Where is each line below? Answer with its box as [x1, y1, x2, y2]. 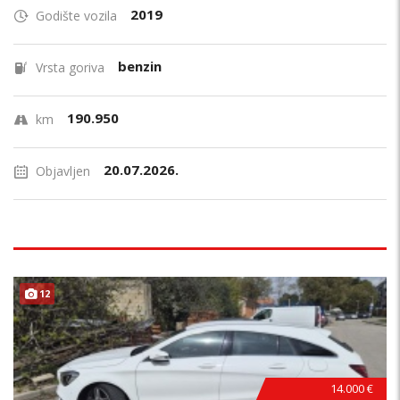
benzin [118, 57, 162, 75]
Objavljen [36, 162, 90, 179]
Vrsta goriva [36, 59, 104, 76]
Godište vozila [36, 7, 117, 24]
